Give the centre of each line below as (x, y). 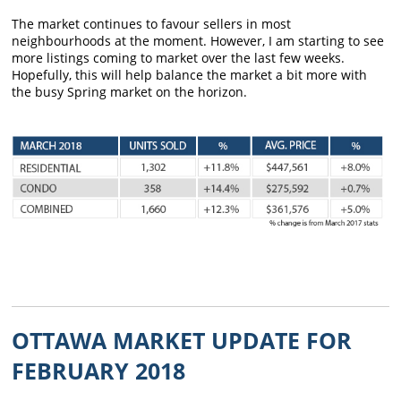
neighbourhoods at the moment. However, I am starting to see (198, 40)
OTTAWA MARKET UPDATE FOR (182, 340)
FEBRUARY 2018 (99, 370)
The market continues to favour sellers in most (152, 23)
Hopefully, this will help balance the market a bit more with (190, 74)
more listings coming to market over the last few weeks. (179, 57)
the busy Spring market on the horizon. (130, 91)
